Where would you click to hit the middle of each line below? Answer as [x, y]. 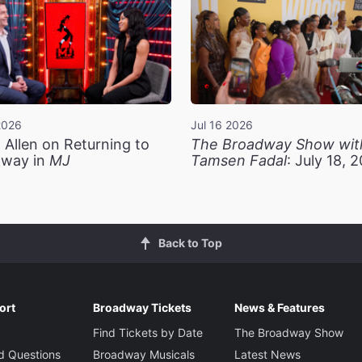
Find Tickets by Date [147, 333]
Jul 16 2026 [222, 125]
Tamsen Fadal [239, 161]
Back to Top [190, 243]
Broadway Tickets [142, 308]
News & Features [279, 308]
